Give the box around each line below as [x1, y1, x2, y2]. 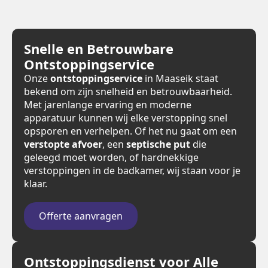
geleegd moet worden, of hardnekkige [24, 151, 199, 164]
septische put [126, 138, 190, 151]
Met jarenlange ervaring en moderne [24, 98, 191, 111]
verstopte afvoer [24, 138, 102, 151]
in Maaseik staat [142, 72, 218, 85]
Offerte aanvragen [39, 209, 123, 223]
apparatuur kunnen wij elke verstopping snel [24, 111, 227, 124]
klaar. [24, 177, 47, 190]
